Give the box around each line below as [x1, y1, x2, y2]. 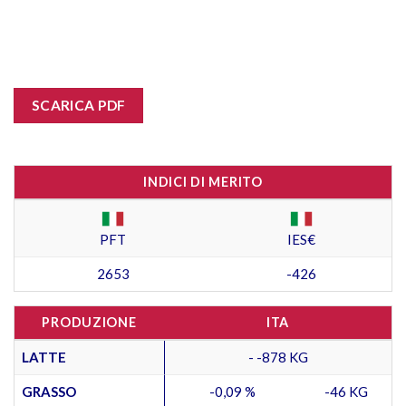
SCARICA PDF [31, 97, 126, 114]
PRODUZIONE [42, 314, 137, 330]
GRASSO [22, 382, 76, 400]
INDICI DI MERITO [143, 173, 263, 189]
